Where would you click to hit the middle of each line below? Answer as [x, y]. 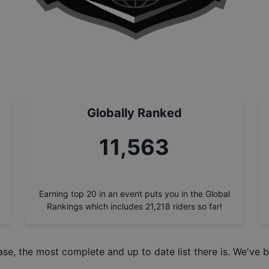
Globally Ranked [134, 113]
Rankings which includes [95, 206]
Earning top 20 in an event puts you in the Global [134, 194]
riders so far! [197, 206]
